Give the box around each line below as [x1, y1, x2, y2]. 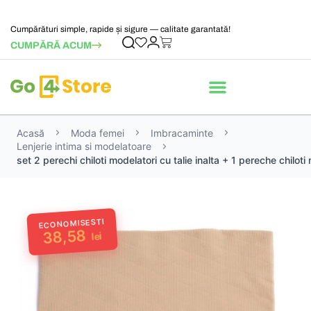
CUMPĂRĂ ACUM [10, 40, 92, 51]
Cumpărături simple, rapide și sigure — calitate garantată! [10, 24, 230, 34]
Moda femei [71, 126, 124, 139]
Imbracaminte [151, 126, 213, 139]
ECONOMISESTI [37, 216, 106, 231]
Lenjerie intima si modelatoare [17, 140, 151, 153]
